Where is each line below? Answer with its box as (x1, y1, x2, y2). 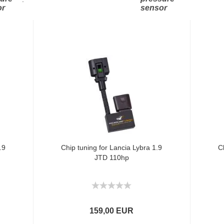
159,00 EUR (89, 206, 134, 215)
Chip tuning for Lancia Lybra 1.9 (61, 143, 162, 151)
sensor (140, 3, 167, 12)
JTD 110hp (94, 153, 129, 161)
